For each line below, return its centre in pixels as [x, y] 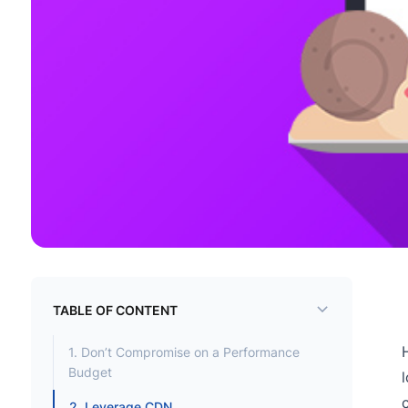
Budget [90, 372]
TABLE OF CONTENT [115, 310]
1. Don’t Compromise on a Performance [184, 352]
